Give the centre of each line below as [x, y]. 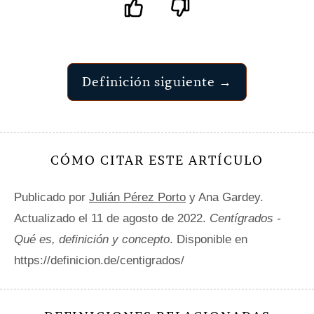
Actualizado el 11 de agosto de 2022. [112, 218]
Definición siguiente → [157, 81]
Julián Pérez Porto [137, 197]
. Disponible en [209, 239]
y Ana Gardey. [225, 197]
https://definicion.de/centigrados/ [99, 260]
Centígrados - [245, 218]
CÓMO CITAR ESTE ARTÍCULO [157, 160]
